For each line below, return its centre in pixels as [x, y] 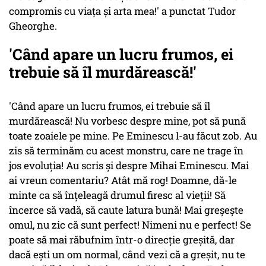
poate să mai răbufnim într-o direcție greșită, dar [122, 240]
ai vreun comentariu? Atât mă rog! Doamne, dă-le [123, 180]
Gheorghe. [33, 26]
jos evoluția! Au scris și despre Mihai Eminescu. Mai [129, 166]
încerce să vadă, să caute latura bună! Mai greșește [126, 210]
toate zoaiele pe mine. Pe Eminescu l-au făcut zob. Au [133, 136]
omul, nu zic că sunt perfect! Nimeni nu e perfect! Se [130, 225]
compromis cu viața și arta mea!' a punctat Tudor [122, 11]
